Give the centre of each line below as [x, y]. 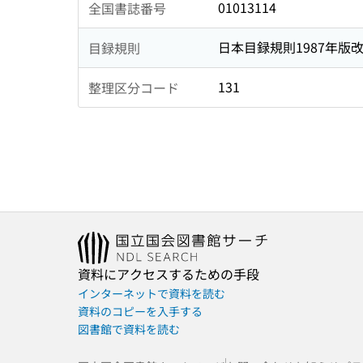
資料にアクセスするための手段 [169, 274]
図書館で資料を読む [129, 329]
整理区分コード [134, 87]
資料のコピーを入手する [140, 312]
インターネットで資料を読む [152, 294]
